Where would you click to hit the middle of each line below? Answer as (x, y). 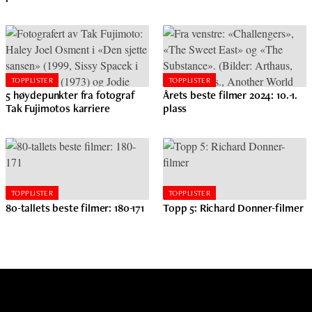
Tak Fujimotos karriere (58, 108)
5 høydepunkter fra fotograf (70, 95)
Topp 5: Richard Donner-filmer (235, 208)
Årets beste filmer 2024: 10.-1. (231, 95)
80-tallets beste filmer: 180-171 (76, 208)
